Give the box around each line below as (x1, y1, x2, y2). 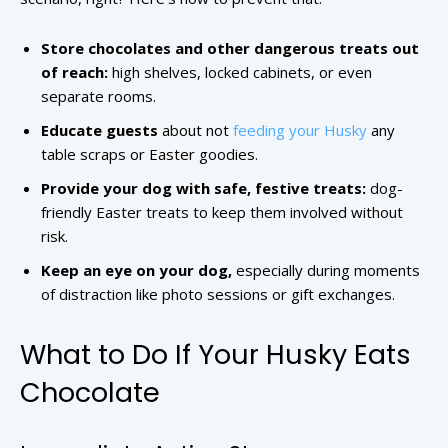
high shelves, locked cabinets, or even (108, 62, 372, 83)
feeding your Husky (233, 120, 367, 141)
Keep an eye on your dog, (41, 260, 232, 281)
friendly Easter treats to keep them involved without (41, 202, 403, 223)
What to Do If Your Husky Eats (20, 336, 411, 374)
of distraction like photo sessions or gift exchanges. (41, 284, 395, 305)
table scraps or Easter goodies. (41, 144, 258, 165)
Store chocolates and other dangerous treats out (41, 38, 419, 59)
